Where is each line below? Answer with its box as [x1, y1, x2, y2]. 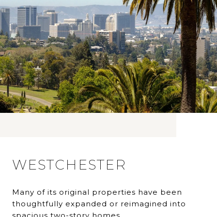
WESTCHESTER [12, 156, 126, 173]
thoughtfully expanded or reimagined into [12, 199, 186, 209]
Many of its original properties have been [12, 187, 182, 197]
